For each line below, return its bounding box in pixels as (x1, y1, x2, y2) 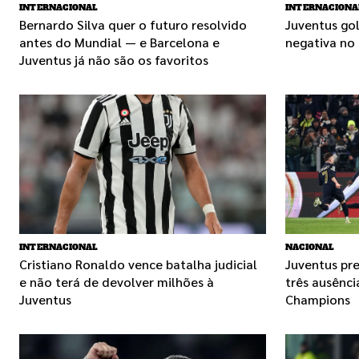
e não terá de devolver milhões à (19, 272, 214, 290)
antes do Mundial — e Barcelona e (19, 34, 220, 51)
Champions (285, 290, 350, 308)
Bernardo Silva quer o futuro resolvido (19, 16, 247, 34)
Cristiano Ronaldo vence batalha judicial (19, 255, 257, 272)
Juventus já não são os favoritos (19, 51, 208, 69)
